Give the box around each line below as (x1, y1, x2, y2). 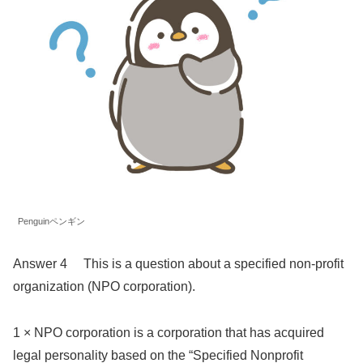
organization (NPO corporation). (13, 279, 195, 293)
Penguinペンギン (18, 216, 85, 227)
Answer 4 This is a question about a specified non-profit (13, 256, 344, 271)
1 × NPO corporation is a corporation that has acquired (13, 325, 324, 340)
